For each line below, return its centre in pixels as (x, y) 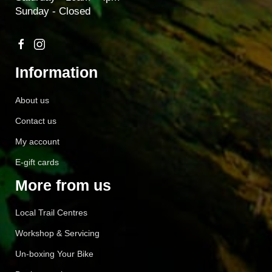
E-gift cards (37, 162)
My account (37, 141)
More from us (63, 185)
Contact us (36, 121)
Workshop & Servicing (57, 233)
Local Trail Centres (51, 213)
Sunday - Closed (53, 11)
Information (56, 72)
